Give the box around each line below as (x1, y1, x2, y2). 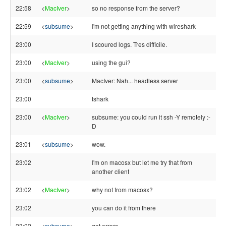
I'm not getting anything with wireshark (92, 22, 196, 30)
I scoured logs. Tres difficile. (92, 40, 167, 48)
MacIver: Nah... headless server (92, 76, 178, 85)
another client (92, 167, 129, 176)
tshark (92, 94, 108, 103)
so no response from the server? (92, 4, 180, 12)
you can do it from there (92, 203, 156, 212)
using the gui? (92, 58, 131, 67)
